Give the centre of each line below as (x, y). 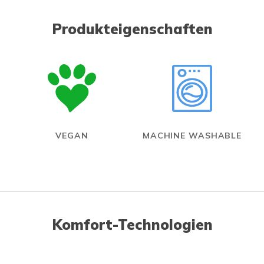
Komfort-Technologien (132, 225)
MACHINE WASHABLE (192, 136)
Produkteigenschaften (132, 29)
